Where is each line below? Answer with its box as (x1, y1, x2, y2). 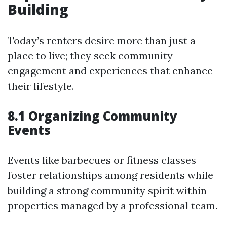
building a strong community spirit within (8, 184, 207, 197)
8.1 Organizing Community (8, 107, 177, 124)
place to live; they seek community (8, 49, 173, 62)
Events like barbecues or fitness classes (8, 154, 196, 166)
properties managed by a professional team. (8, 199, 217, 212)
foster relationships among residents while (8, 169, 213, 181)
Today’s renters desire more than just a (8, 34, 196, 47)
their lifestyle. (8, 80, 74, 92)
